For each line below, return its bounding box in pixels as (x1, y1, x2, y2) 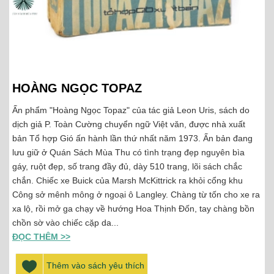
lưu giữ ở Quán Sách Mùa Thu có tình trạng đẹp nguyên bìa (12, 147, 245, 157)
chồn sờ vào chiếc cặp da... (12, 217, 119, 228)
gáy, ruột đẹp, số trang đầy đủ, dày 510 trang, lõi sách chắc (12, 161, 242, 171)
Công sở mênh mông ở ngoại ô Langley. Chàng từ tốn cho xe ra (12, 189, 260, 199)
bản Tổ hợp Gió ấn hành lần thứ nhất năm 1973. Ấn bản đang (12, 133, 253, 143)
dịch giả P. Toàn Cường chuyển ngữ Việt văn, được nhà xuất (12, 119, 245, 129)
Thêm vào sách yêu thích (46, 260, 144, 270)
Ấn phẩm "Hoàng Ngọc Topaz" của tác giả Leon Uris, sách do (12, 105, 250, 115)
